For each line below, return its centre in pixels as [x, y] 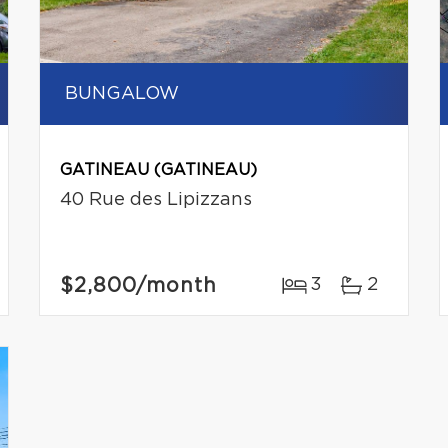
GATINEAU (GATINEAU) [158, 170]
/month [176, 286]
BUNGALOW [121, 94]
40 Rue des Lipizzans [155, 200]
